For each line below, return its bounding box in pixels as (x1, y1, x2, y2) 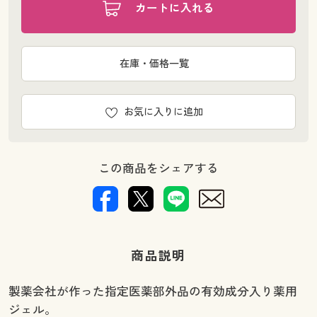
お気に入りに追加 (124, 105, 204, 119)
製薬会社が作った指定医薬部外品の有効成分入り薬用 (8, 282, 297, 299)
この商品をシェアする (98, 160, 219, 177)
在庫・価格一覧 (120, 57, 190, 71)
